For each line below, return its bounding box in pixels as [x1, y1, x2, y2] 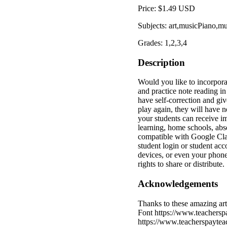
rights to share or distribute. [138, 160, 224, 169]
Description [138, 57, 185, 68]
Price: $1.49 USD [138, 4, 195, 13]
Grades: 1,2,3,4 [138, 38, 187, 47]
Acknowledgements [138, 178, 218, 190]
